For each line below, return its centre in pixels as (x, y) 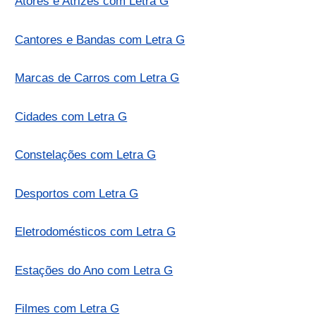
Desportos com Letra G (77, 193)
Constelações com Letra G (86, 155)
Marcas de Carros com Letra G (97, 78)
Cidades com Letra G (71, 116)
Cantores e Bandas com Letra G (100, 39)
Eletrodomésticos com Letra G (96, 232)
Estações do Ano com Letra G (94, 270)
